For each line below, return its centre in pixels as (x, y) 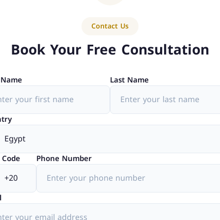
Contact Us (110, 27)
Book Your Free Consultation (110, 50)
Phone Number (64, 159)
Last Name (129, 80)
